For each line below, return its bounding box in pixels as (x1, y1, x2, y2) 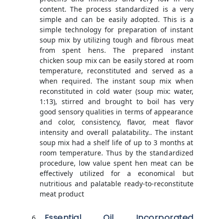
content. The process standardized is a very (39, 4, 194, 14)
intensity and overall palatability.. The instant (39, 128, 194, 137)
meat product (39, 189, 84, 199)
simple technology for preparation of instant (39, 25, 194, 35)
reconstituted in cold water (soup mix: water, (39, 87, 194, 96)
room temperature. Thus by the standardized (39, 148, 194, 158)
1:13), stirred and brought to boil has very (39, 97, 194, 107)
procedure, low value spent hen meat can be (39, 158, 194, 168)
